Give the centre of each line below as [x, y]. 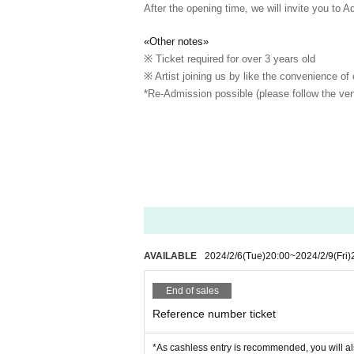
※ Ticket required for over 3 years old [230, 59]
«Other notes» [176, 41]
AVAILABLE [170, 256]
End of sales [192, 291]
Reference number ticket [214, 314]
